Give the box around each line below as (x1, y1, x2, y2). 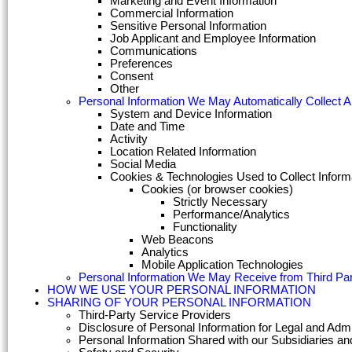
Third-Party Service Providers (79, 309, 231, 322)
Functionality (173, 221, 237, 234)
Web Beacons (141, 233, 214, 247)
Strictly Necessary (173, 196, 268, 209)
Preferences (110, 57, 173, 71)
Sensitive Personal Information (110, 20, 266, 33)
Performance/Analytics (173, 208, 290, 222)
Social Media (110, 158, 176, 171)
